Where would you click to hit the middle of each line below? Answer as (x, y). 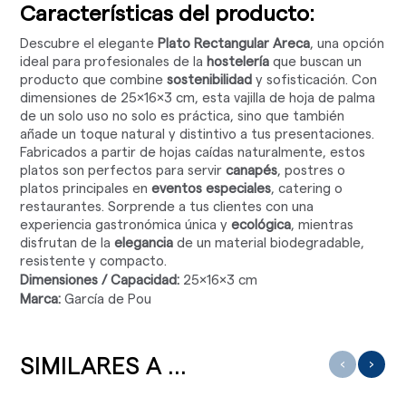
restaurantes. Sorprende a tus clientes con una (167, 208)
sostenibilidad (210, 81)
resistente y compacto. (94, 262)
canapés (252, 171)
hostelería (238, 63)
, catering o (307, 189)
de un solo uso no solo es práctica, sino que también (183, 117)
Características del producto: (168, 15)
